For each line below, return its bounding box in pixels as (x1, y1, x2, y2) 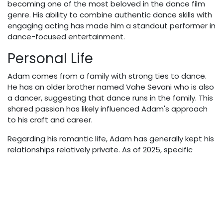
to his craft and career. (7, 114, 93, 125)
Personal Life (7, 49, 93, 69)
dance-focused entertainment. (7, 31, 125, 42)
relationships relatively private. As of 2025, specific (7, 144, 193, 155)
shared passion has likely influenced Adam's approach (7, 104, 208, 114)
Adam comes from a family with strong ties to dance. (7, 71, 207, 82)
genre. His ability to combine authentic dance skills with (7, 9, 212, 20)
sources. (7, 177, 38, 188)
